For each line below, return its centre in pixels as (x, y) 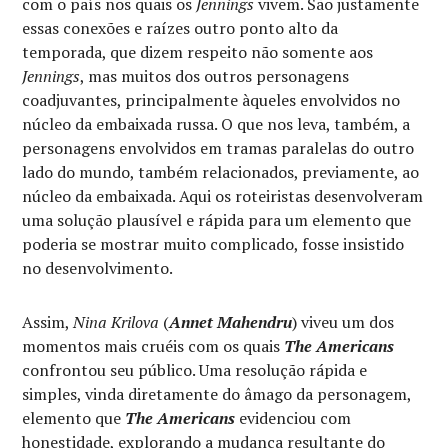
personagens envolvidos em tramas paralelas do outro (218, 148)
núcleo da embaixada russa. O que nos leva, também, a (216, 124)
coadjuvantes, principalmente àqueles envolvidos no (211, 100)
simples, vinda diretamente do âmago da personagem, (217, 394)
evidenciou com (293, 418)
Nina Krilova (116, 322)
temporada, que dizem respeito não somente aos (198, 52)
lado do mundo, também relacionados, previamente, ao (221, 172)
